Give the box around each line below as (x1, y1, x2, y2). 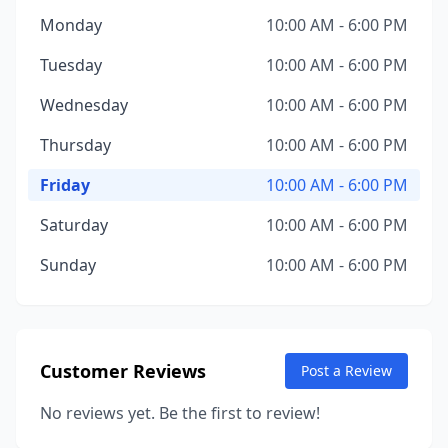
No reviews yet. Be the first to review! (40, 402, 320, 424)
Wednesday (40, 94, 128, 116)
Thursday (40, 134, 111, 156)
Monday (40, 14, 102, 36)
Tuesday (40, 54, 102, 76)
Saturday (40, 214, 108, 236)
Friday (40, 174, 90, 196)
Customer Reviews (40, 359, 206, 383)
